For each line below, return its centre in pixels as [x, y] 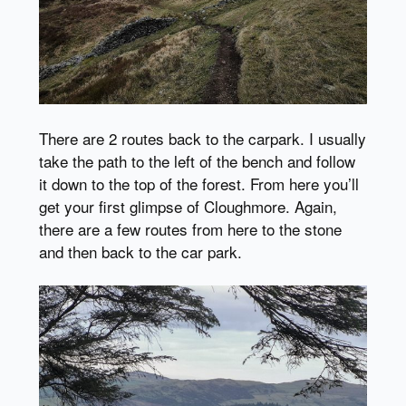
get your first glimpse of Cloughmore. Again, [188, 206]
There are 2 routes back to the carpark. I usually [202, 138]
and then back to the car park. [140, 251]
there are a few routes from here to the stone [190, 228]
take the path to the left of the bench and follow [197, 160]
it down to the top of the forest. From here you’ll [198, 183]
